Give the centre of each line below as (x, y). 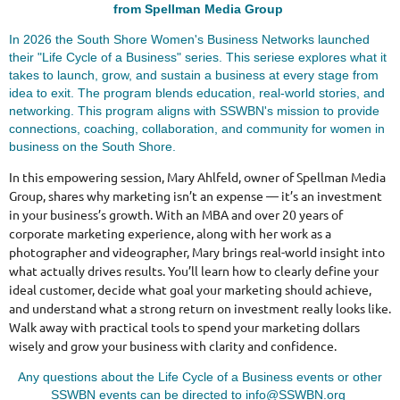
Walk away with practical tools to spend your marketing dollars (184, 327)
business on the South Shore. (94, 146)
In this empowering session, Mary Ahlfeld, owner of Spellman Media (197, 177)
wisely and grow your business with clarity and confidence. (173, 346)
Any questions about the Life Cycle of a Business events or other (200, 377)
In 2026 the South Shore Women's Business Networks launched (189, 39)
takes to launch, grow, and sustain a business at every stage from (194, 75)
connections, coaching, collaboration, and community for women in (197, 129)
